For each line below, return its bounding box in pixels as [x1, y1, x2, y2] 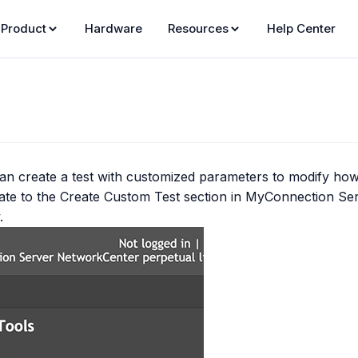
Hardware [84, 21, 142, 36]
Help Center [266, 21, 336, 36]
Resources [167, 21, 229, 36]
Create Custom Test [60, 189, 181, 205]
